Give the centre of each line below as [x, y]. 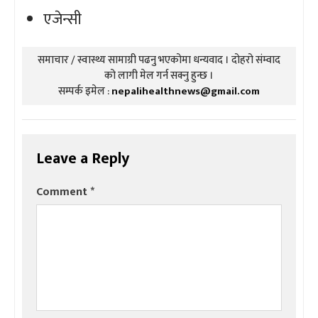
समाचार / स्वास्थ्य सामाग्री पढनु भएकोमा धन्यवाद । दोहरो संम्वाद [159, 60]
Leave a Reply [83, 158]
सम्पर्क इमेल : [85, 91]
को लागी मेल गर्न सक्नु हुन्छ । [159, 75]
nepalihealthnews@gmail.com [186, 91]
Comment [63, 192]
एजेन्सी [62, 19]
